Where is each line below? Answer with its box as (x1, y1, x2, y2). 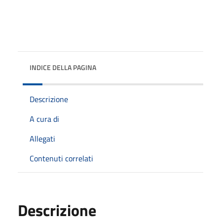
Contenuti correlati (30, 152, 93, 164)
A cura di (30, 112, 59, 125)
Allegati (30, 132, 55, 145)
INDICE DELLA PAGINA (30, 62, 96, 73)
